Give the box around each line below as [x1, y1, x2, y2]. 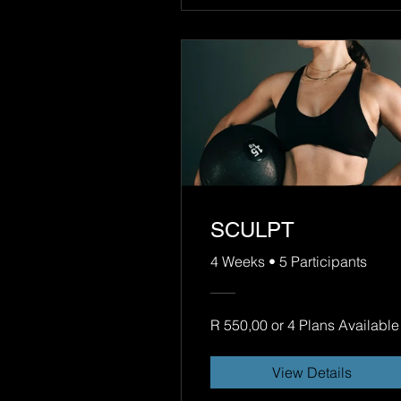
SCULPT [210, 218, 294, 243]
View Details [271, 363, 352, 382]
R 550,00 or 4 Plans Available [210, 316, 399, 335]
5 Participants [279, 252, 367, 271]
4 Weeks [210, 252, 265, 271]
